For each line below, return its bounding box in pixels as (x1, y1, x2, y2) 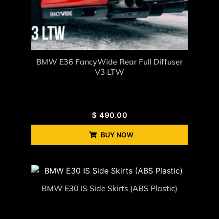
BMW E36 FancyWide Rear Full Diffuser (36, 57, 183, 67)
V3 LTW (95, 67, 124, 77)
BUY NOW (100, 131, 133, 139)
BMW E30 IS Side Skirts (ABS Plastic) (42, 183, 177, 194)
